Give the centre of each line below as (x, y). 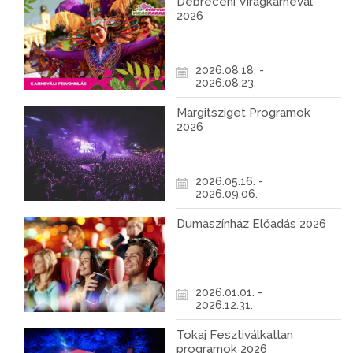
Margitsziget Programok (243, 113)
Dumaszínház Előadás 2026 (251, 224)
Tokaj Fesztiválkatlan (235, 335)
